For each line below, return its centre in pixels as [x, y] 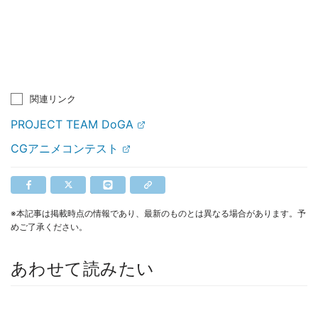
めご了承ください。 [49, 226]
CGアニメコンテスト [65, 148]
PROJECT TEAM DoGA [72, 124]
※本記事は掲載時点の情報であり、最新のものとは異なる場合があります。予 [158, 213]
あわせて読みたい [83, 268]
